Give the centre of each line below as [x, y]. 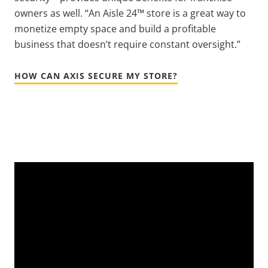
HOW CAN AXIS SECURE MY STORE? [96, 75]
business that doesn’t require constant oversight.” [127, 44]
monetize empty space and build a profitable [115, 28]
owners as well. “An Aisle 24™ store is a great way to [130, 13]
